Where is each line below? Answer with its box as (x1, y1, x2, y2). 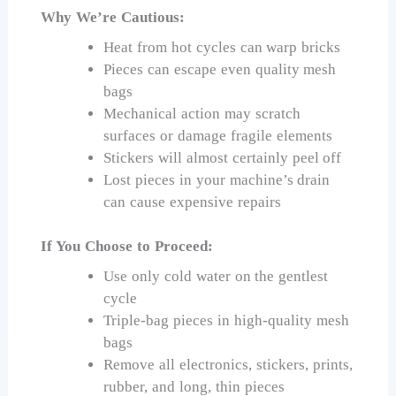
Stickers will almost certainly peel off (103, 148, 342, 166)
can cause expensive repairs (103, 193, 281, 210)
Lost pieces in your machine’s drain (103, 171, 331, 188)
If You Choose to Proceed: (41, 238, 213, 255)
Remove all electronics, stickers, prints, (103, 355, 353, 373)
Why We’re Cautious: (41, 9, 185, 27)
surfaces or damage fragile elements (103, 126, 332, 144)
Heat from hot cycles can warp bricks (103, 38, 341, 56)
